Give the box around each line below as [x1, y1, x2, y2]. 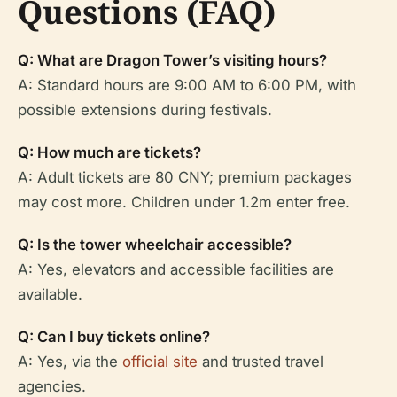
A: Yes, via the [18, 353, 122, 370]
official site [122, 353, 198, 370]
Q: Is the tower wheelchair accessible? [18, 236, 292, 253]
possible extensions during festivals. [18, 101, 272, 119]
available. [18, 285, 82, 303]
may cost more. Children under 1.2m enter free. [18, 193, 350, 211]
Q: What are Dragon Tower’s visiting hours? [18, 51, 327, 69]
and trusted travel [198, 353, 323, 370]
